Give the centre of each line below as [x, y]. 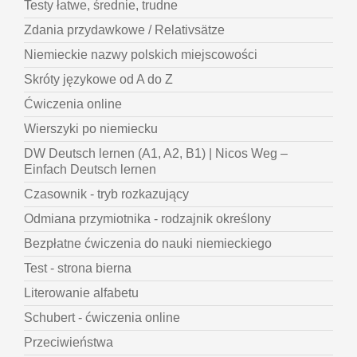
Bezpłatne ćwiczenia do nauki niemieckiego [148, 244]
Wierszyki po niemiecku [91, 129]
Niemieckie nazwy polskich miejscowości [141, 55]
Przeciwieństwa [69, 343]
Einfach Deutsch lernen [90, 170]
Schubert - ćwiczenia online [102, 318]
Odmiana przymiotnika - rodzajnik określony [147, 219]
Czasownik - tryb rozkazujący [106, 194]
